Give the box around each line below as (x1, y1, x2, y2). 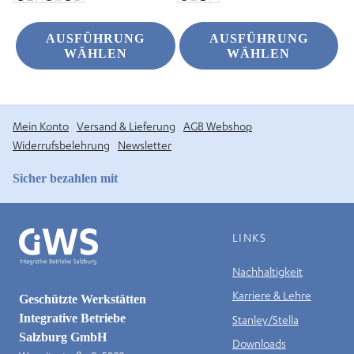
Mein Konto (13, 119, 69, 133)
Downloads (232, 337, 286, 351)
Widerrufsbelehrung (13, 137, 110, 152)
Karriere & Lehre (232, 288, 311, 303)
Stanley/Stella (232, 312, 299, 326)
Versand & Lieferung (77, 119, 175, 133)
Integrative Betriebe (19, 311, 126, 325)
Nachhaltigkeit (232, 265, 303, 279)
